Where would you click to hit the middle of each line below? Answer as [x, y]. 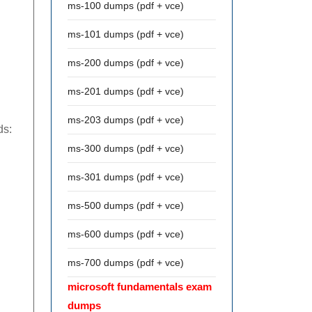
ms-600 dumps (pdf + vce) [126, 234]
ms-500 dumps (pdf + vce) [126, 205]
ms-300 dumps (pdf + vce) [126, 148]
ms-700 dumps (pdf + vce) [126, 263]
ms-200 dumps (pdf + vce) [126, 63]
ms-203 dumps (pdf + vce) [126, 120]
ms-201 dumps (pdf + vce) [126, 91]
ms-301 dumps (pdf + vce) [126, 177]
